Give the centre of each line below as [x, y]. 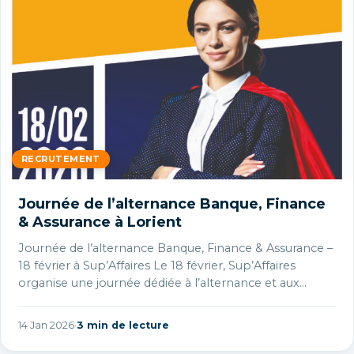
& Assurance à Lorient [100, 222]
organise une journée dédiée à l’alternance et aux [159, 282]
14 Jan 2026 [46, 325]
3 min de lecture [123, 325]
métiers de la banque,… [84, 300]
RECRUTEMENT [61, 158]
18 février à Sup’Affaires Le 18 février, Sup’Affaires [157, 265]
